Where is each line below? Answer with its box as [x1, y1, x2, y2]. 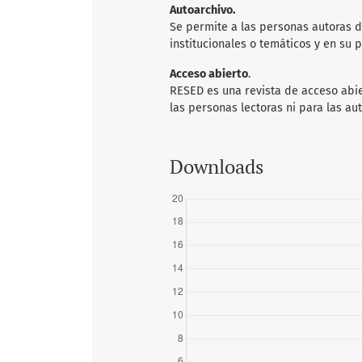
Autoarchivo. [170, 3, 235, 18]
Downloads [170, 154, 263, 180]
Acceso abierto [170, 67, 248, 82]
